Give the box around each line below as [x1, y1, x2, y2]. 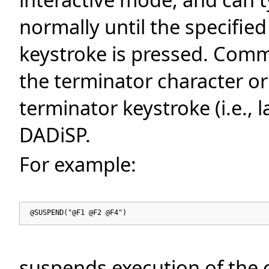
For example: [19, 150, 136, 178]
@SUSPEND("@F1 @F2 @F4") [26, 208, 127, 217]
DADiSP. [19, 121, 91, 149]
